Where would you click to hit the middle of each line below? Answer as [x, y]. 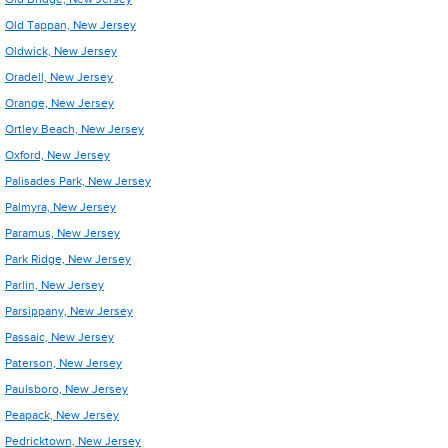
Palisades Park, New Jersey [78, 181]
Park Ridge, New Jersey [68, 259]
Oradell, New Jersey [59, 77]
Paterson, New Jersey [63, 363]
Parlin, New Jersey [54, 285]
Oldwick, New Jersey [61, 51]
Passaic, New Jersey [59, 337]
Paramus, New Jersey [62, 233]
